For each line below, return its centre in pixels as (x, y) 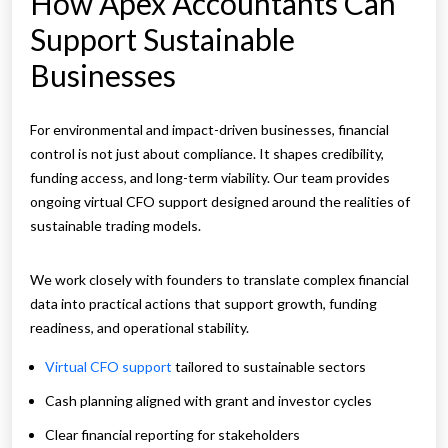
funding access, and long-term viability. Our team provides (210, 178)
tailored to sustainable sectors (269, 367)
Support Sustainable (162, 39)
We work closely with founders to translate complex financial (219, 280)
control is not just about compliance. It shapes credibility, (207, 154)
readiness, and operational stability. (139, 328)
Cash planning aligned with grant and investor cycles (208, 401)
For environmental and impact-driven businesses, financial (209, 130)
